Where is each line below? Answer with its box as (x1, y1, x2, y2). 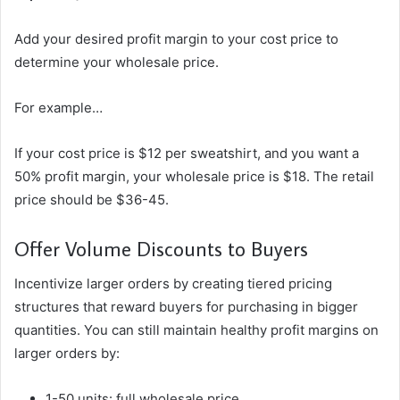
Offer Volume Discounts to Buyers (14, 234, 308, 262)
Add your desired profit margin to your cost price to (14, 29, 338, 47)
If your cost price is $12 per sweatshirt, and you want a (14, 144, 359, 162)
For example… (14, 98, 103, 116)
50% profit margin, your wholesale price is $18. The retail (14, 167, 374, 185)
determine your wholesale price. (14, 53, 219, 71)
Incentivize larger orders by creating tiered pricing (14, 275, 332, 293)
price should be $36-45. (14, 190, 169, 208)
